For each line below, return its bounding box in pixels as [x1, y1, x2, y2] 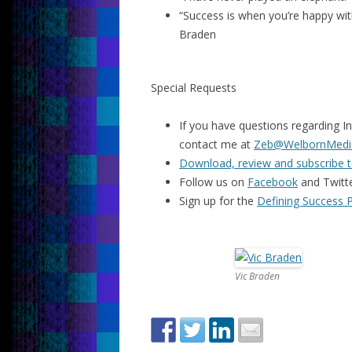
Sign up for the [179, 193, 257, 208]
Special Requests [151, 80, 236, 95]
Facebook [247, 174, 298, 189]
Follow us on [179, 174, 247, 189]
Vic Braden [235, 269, 280, 283]
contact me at [179, 137, 254, 152]
